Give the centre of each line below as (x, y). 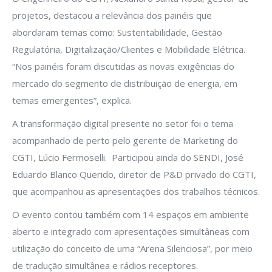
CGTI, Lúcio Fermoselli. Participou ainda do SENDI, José (128, 157)
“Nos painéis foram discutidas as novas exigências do (123, 66)
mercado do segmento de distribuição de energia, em (125, 83)
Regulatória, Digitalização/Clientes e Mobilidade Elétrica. (129, 49)
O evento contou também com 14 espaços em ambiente (131, 214)
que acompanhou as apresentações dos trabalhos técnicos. (136, 191)
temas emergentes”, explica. (72, 100)
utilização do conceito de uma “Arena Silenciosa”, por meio (132, 248)
